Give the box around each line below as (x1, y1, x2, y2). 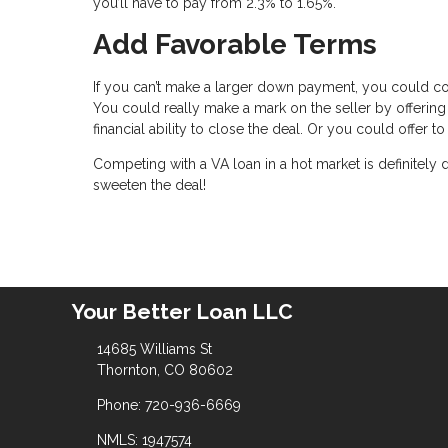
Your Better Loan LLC (72, 299, 293, 325)
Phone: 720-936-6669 (96, 397, 241, 414)
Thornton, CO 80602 (96, 362, 233, 379)
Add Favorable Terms (93, 27, 377, 61)
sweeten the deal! (93, 177, 206, 194)
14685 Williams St (96, 341, 212, 358)
